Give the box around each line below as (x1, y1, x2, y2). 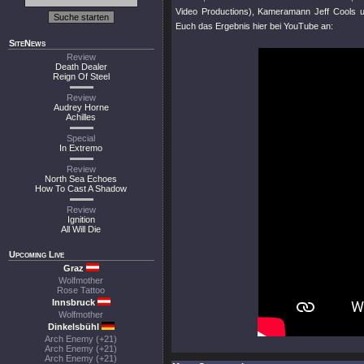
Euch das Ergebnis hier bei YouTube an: (175, 21, 333, 31)
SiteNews (9, 38, 45, 48)
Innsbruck (51, 297, 97, 307)
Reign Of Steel (53, 71, 110, 81)
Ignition (67, 214, 95, 224)
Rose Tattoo (57, 285, 106, 295)
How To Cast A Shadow (35, 184, 128, 193)
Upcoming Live (9, 249, 64, 259)
